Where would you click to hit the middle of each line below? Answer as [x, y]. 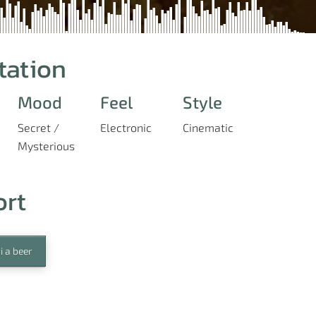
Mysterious [46, 146]
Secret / [38, 127]
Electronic [126, 127]
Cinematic [208, 127]
